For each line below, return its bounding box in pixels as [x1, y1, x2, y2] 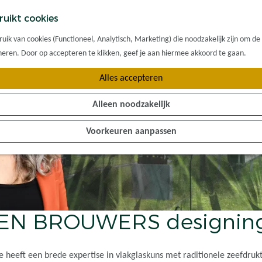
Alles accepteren [99, 74, 163, 83]
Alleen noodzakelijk [92, 100, 170, 109]
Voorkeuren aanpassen [85, 127, 177, 136]
